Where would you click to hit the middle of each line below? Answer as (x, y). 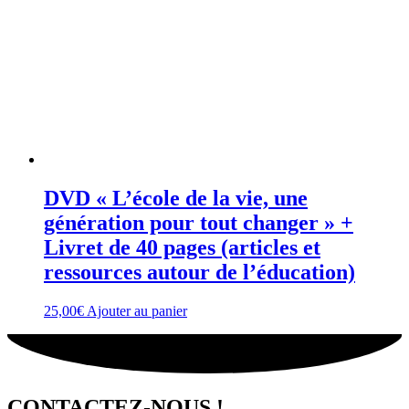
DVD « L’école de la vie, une (176, 199)
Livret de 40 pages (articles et (182, 248)
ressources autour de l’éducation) (199, 273)
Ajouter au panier (137, 311)
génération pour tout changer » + (199, 223)
